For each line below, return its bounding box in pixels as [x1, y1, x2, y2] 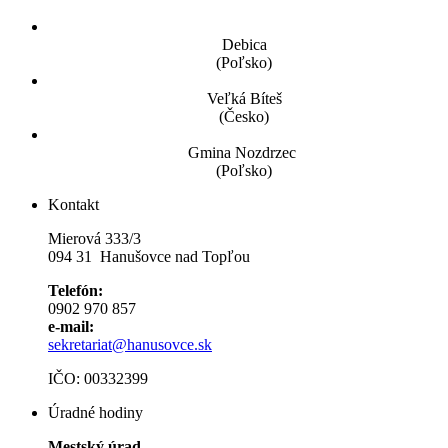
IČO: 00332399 [48, 369, 152, 387]
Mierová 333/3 [48, 229, 141, 247]
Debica [221, 35, 267, 53]
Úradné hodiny [48, 403, 143, 421]
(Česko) [219, 107, 269, 125]
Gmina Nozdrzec [188, 143, 300, 161]
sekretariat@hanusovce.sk [48, 335, 212, 353]
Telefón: [48, 281, 103, 299]
